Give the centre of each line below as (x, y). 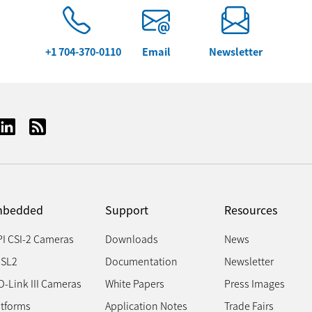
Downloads (131, 239)
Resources (250, 210)
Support (126, 210)
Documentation (141, 261)
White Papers (134, 283)
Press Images (254, 283)
